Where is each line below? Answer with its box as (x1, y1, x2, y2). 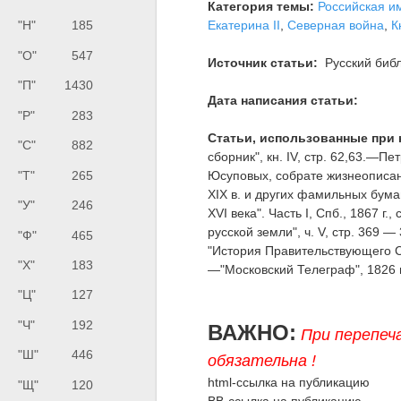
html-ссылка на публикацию (208, 374, 371, 389)
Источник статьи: (208, 55, 319, 70)
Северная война (287, 17, 385, 32)
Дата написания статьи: (208, 92, 359, 107)
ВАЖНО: (208, 320, 297, 345)
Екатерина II (208, 17, 281, 32)
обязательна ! (208, 351, 317, 370)
